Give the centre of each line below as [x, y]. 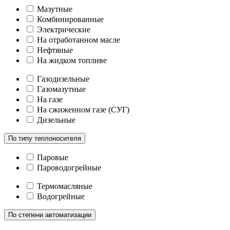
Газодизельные [63, 79]
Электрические [64, 29]
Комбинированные [70, 19]
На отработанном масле [79, 40]
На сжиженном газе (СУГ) [83, 109]
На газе [50, 99]
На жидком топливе [72, 60]
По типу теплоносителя [45, 138]
